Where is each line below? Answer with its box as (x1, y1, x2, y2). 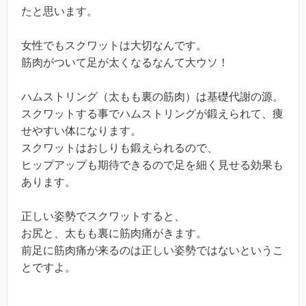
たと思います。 (21, 5, 98, 17)
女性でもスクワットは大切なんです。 (21, 39, 207, 51)
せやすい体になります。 (21, 124, 141, 137)
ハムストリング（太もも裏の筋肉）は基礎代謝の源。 (21, 90, 283, 102)
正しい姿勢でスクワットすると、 (21, 210, 185, 222)
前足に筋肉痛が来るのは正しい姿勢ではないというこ (21, 244, 283, 256)
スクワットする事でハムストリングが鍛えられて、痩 (21, 107, 283, 120)
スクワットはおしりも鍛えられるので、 (21, 141, 218, 154)
